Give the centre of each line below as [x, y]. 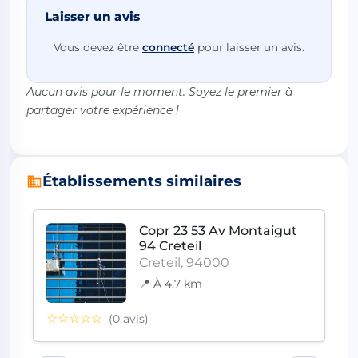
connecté [168, 47]
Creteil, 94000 [184, 263]
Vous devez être [98, 47]
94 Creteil [170, 246]
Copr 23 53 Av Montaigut [218, 231]
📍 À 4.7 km [171, 284]
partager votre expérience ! [103, 111]
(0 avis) [129, 319]
